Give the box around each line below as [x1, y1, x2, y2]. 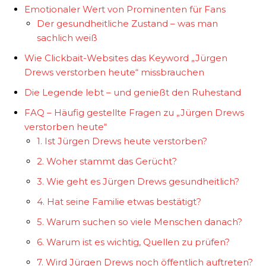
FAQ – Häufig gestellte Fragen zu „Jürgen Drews [24, 107, 244, 119]
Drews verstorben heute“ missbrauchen [24, 66, 204, 78]
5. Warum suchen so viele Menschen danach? [37, 216, 242, 228]
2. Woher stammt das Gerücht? [37, 156, 177, 167]
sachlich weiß [37, 32, 97, 44]
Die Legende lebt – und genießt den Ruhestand [24, 87, 241, 99]
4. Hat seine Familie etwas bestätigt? [37, 196, 201, 208]
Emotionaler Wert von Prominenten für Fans [24, 4, 226, 15]
